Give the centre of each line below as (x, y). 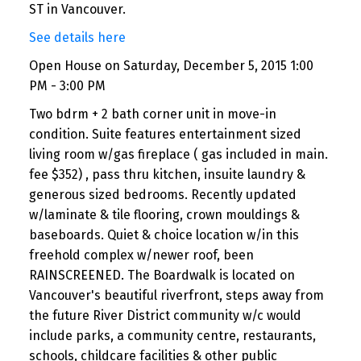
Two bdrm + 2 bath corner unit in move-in (152, 114)
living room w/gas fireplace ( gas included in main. (178, 155)
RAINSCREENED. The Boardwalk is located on (162, 276)
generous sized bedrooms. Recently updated (162, 195)
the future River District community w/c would (165, 316)
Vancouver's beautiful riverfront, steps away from (176, 296)
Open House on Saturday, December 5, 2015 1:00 (171, 66)
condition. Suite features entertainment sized (165, 135)
